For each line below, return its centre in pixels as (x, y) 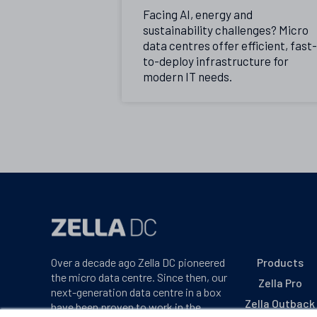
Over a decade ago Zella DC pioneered (138, 262)
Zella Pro (280, 282)
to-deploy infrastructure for (216, 61)
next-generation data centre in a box (136, 292)
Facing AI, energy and (198, 15)
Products (280, 262)
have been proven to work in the (126, 306)
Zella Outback (280, 303)
